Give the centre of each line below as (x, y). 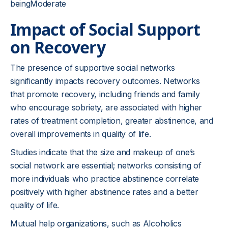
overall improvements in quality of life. (81, 134)
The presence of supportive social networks (93, 68)
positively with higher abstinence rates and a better (104, 192)
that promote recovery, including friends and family (105, 94)
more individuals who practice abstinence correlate (105, 179)
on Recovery (58, 47)
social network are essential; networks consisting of (106, 165)
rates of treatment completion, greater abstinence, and (112, 121)
